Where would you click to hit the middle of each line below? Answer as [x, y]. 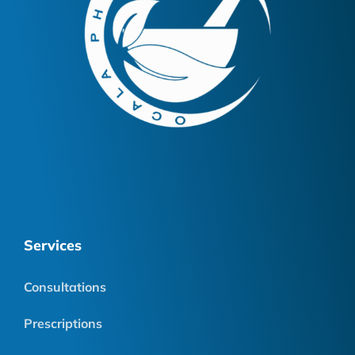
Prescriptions [63, 324]
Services [53, 246]
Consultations [65, 287]
